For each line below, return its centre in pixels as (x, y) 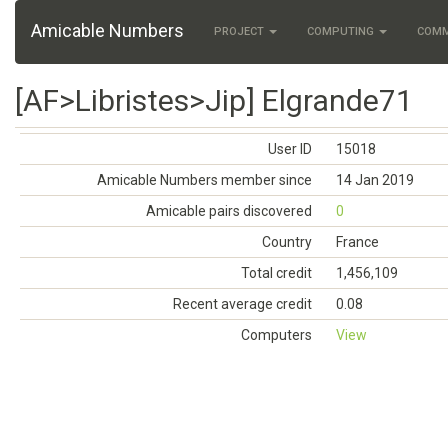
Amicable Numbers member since (204, 180)
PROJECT (240, 31)
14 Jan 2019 (375, 180)
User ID (290, 149)
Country (287, 242)
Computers (276, 335)
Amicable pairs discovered (229, 211)
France (357, 242)
